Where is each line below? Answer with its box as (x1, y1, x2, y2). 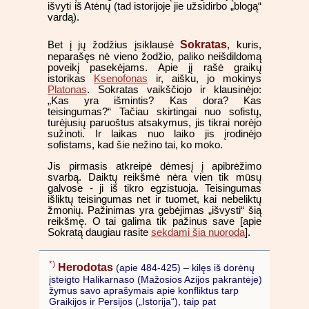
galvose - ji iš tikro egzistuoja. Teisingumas (48, 182, 261, 194)
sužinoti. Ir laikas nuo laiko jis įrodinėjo (48, 128, 261, 140)
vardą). (48, 12, 79, 23)
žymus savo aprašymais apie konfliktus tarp (49, 284, 239, 296)
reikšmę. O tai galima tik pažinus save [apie (48, 215, 261, 227)
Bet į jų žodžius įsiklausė (48, 39, 181, 51)
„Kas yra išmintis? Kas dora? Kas (48, 95, 261, 107)
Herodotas (58, 261, 113, 273)
